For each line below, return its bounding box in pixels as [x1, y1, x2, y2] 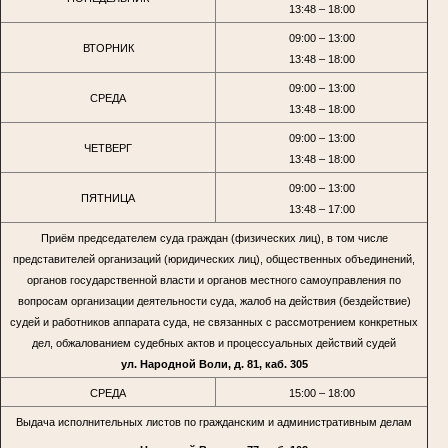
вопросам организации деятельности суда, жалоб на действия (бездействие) [17, 294, 411, 307]
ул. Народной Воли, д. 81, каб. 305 [120, 357, 308, 370]
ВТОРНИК [82, 41, 134, 54]
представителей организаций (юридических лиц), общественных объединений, [13, 252, 415, 265]
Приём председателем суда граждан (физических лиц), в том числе [40, 231, 388, 244]
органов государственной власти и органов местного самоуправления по [27, 273, 401, 286]
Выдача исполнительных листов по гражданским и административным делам [16, 415, 412, 428]
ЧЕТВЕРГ [84, 141, 132, 154]
